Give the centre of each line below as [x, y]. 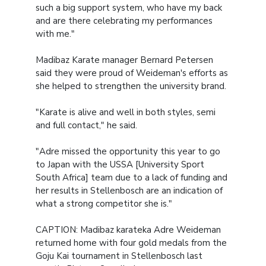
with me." [55, 34]
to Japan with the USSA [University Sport [120, 164]
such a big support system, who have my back [129, 7]
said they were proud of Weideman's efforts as [132, 73]
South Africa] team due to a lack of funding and [132, 177]
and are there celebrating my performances [124, 20]
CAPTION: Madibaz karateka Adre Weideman [128, 229]
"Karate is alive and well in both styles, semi [126, 112]
